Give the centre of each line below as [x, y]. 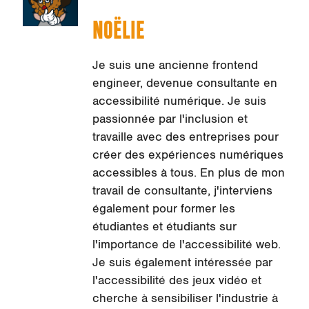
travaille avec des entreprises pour [185, 138]
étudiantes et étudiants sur [164, 227]
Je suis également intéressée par [182, 263]
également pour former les [163, 209]
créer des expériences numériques [188, 156]
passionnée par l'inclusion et [170, 120]
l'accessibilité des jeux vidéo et [177, 281]
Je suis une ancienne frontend [175, 66]
